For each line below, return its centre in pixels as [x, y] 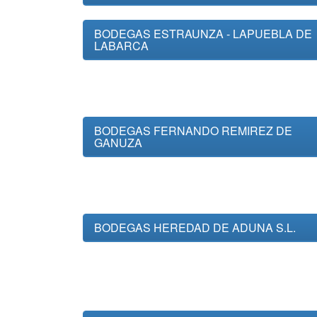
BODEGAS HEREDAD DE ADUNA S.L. [195, 227]
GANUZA [118, 143]
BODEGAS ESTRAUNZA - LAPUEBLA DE [203, 34]
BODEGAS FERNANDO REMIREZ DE [193, 131]
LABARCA [121, 46]
